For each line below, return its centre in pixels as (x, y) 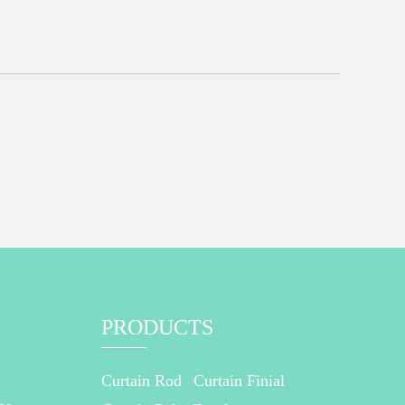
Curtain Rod (141, 381)
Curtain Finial (239, 381)
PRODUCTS (157, 328)
